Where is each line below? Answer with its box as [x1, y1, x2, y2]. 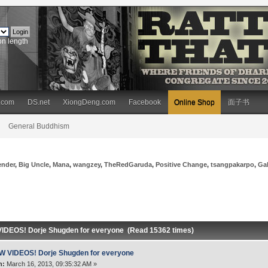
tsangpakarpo [211, 160, 255, 168]
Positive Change [156, 160, 208, 168]
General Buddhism [8, 122, 69, 130]
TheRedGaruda [104, 160, 153, 168]
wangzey [73, 160, 101, 168]
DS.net [28, 98, 50, 106]
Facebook [129, 98, 161, 106]
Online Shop [174, 98, 215, 106]
